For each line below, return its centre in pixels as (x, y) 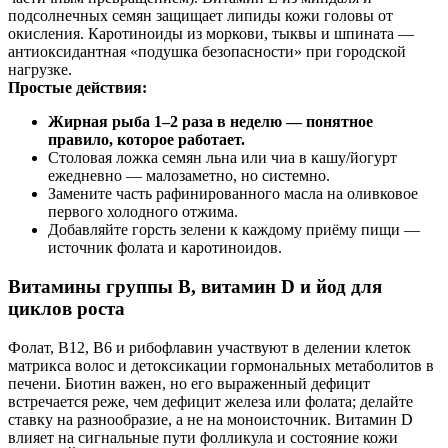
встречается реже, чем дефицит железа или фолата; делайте (210, 401)
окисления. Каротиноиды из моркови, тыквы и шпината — (211, 34)
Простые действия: (77, 88)
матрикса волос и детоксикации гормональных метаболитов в (221, 365)
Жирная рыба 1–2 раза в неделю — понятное (210, 122)
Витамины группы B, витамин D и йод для (195, 286)
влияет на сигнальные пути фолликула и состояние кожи (203, 437)
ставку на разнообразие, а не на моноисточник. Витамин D (210, 419)
